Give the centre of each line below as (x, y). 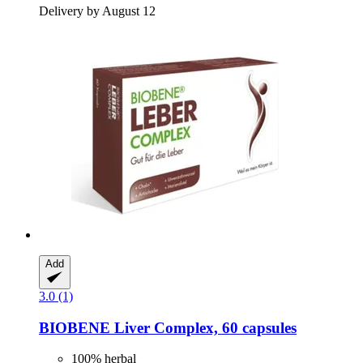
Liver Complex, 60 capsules (203, 327)
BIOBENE (75, 327)
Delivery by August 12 (97, 11)
